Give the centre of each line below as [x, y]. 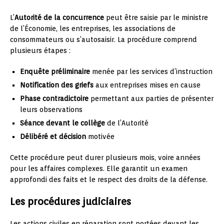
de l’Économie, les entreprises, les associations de [93, 28]
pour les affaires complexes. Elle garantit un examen [99, 168]
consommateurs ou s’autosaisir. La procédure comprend [103, 39]
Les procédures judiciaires [70, 201]
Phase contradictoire [54, 98]
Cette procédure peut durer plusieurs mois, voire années [105, 157]
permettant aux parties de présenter [151, 98]
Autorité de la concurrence [59, 17]
